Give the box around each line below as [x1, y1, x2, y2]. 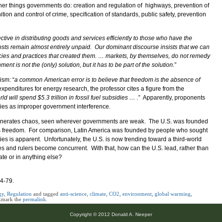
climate [90, 190, 106, 197]
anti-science [60, 190, 87, 197]
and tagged [32, 190, 60, 197]
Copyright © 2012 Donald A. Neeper [70, 211, 152, 217]
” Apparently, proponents [138, 94, 205, 101]
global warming [155, 190, 191, 197]
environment [122, 190, 152, 197]
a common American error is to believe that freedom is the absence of [14, 76, 200, 83]
